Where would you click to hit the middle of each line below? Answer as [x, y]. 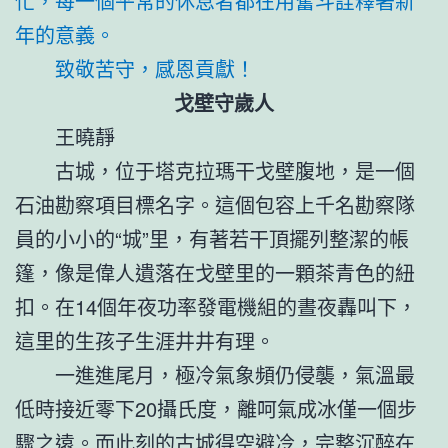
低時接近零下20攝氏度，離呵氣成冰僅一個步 [216, 408]
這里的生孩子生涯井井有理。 [145, 340]
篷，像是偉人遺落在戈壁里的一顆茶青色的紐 [215, 272]
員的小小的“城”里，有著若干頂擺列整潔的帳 [212, 238]
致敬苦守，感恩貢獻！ [155, 68]
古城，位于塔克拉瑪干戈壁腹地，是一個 [235, 170]
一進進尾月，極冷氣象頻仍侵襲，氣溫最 [235, 374]
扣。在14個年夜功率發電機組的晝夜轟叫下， [216, 306]
